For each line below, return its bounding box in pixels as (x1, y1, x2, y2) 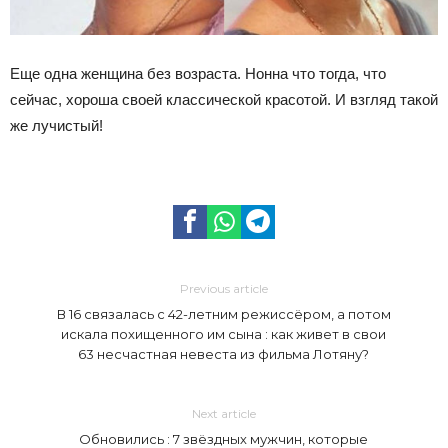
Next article (191, 405, 256, 421)
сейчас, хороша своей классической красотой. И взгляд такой (10, 90, 438, 108)
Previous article (179, 280, 268, 296)
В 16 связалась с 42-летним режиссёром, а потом (56, 305, 391, 322)
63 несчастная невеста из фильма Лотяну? (78, 345, 370, 362)
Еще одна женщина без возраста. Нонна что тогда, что (10, 64, 386, 82)
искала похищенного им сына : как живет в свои (61, 325, 387, 342)
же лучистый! (10, 116, 103, 134)
